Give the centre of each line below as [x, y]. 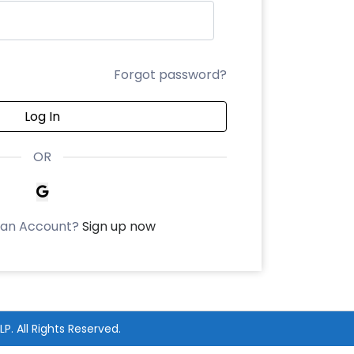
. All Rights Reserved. [66, 329]
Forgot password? [170, 75]
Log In [42, 116]
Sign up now [119, 226]
